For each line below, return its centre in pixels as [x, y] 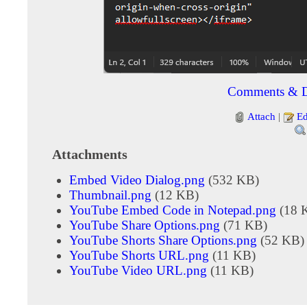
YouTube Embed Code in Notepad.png [173, 210]
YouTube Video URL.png [138, 270]
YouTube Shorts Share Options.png [163, 240]
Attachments [90, 154]
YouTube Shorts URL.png [139, 255]
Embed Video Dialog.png [137, 180]
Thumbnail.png [110, 195]
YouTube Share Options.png [145, 225]
